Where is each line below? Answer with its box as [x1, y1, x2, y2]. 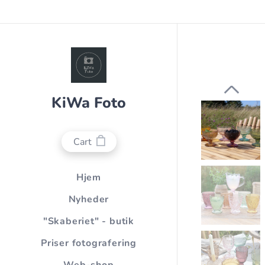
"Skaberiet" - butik [43, 215, 135, 228]
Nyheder [68, 193, 109, 206]
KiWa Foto [51, 93, 126, 114]
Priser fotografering [41, 237, 137, 250]
